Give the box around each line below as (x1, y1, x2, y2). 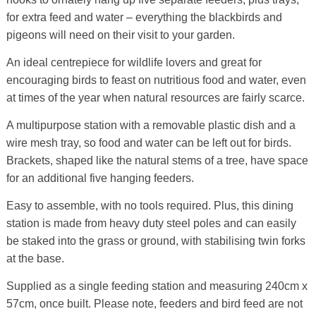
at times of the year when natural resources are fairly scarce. (6, 92, 305, 104)
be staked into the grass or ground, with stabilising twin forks (6, 235, 305, 248)
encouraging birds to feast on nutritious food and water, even (6, 74, 306, 87)
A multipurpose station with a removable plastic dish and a (6, 119, 296, 132)
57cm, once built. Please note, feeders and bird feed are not (6, 298, 303, 310)
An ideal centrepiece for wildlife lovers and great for (6, 56, 262, 69)
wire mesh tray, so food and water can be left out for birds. (6, 137, 291, 150)
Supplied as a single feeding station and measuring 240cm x (6, 280, 308, 293)
